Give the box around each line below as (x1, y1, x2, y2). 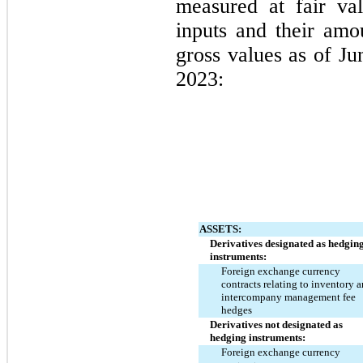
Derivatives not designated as (210, 318, 344, 331)
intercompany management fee (220, 290, 356, 303)
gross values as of (176, 42, 339, 66)
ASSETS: (199, 222, 241, 235)
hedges (220, 303, 252, 316)
